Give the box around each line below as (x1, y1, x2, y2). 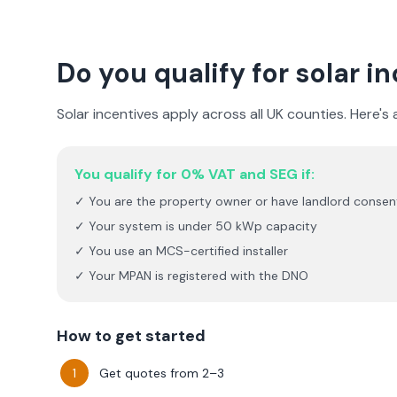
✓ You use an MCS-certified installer (74, 243, 288, 259)
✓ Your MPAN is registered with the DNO (74, 268, 308, 284)
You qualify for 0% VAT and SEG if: (74, 165, 315, 183)
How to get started (57, 325, 206, 346)
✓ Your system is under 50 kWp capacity (74, 218, 317, 234)
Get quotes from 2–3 (99, 365, 224, 381)
